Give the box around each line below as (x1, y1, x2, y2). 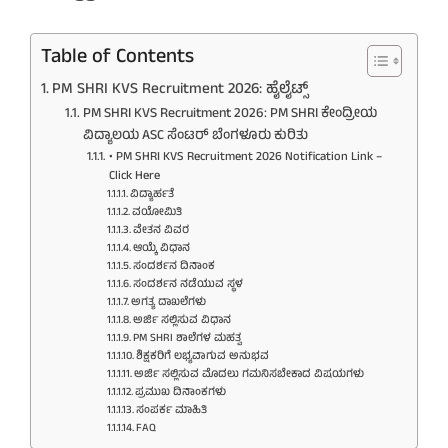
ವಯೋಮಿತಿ (131, 203, 182, 222)
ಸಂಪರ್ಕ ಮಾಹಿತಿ (135, 401, 207, 420)
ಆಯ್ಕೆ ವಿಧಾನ (132, 239, 190, 258)
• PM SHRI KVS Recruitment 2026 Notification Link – (108, 146, 382, 168)
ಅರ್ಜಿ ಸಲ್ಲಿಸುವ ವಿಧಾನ (132, 311, 231, 330)
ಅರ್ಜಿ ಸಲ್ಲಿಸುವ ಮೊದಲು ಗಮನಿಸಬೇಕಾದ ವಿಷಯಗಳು (133, 365, 364, 384)
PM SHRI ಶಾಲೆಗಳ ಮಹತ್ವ (132, 329, 241, 348)
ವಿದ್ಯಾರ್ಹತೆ (129, 185, 174, 204)
